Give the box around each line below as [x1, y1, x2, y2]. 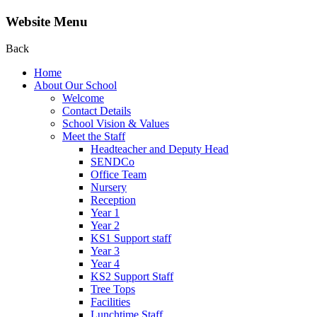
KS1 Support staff [91, 232, 171, 245]
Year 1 [91, 207, 120, 219]
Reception [91, 194, 136, 207]
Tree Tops [91, 283, 135, 296]
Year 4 [91, 258, 120, 270]
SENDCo [91, 156, 134, 168]
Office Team [91, 168, 146, 181]
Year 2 [91, 219, 120, 232]
